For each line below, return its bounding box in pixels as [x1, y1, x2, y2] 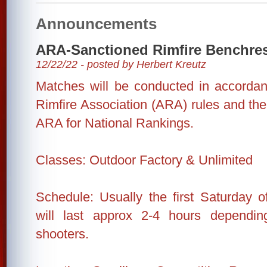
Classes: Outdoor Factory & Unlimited [36, 153, 253, 167]
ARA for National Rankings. [36, 116, 194, 131]
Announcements [36, 15, 157, 32]
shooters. [36, 226, 89, 241]
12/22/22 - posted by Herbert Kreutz [36, 58, 206, 70]
